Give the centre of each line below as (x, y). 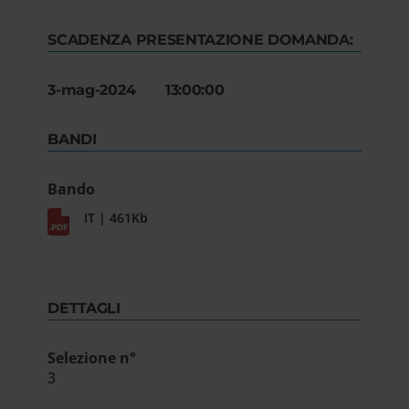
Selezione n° (92, 358)
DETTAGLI (84, 308)
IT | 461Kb (116, 218)
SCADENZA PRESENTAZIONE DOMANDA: (200, 40)
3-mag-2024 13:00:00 (136, 90)
